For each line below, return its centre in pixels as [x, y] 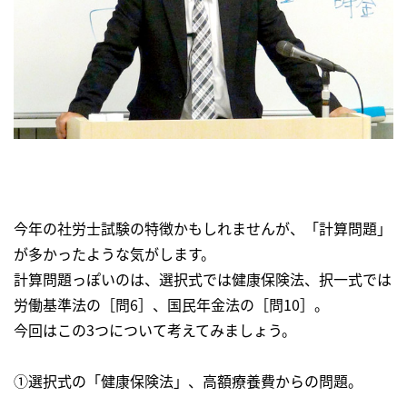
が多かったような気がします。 [114, 254]
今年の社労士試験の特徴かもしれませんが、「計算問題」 [203, 228]
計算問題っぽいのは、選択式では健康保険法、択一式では [203, 279]
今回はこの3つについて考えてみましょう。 [155, 330]
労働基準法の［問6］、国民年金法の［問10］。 [171, 305]
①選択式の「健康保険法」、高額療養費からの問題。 [188, 381]
